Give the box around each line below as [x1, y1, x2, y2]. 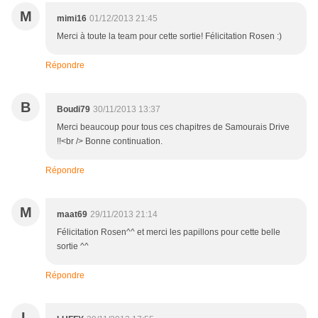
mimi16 [57, 13, 87, 24]
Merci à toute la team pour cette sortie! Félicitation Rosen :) [57, 31, 282, 42]
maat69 [57, 209, 87, 220]
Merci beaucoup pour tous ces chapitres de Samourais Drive [57, 122, 290, 133]
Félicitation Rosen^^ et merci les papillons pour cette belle [57, 227, 280, 238]
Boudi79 [57, 104, 90, 115]
